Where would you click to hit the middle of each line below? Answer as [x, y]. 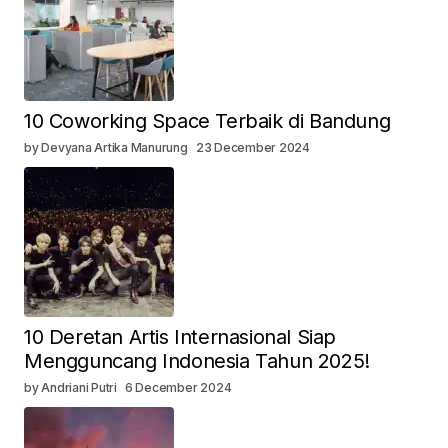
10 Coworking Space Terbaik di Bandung [207, 121]
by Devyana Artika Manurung [106, 148]
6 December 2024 [178, 388]
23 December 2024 [252, 148]
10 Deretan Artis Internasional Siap [180, 337]
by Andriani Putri [70, 388]
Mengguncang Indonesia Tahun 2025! [197, 361]
